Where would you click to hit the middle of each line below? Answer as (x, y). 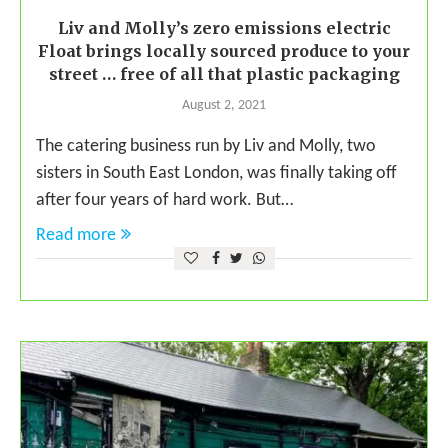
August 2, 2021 (224, 105)
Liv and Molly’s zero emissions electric (224, 27)
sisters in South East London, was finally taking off (216, 173)
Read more (76, 235)
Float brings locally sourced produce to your (224, 50)
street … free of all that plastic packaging (224, 73)
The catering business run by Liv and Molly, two (206, 146)
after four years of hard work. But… (164, 200)
